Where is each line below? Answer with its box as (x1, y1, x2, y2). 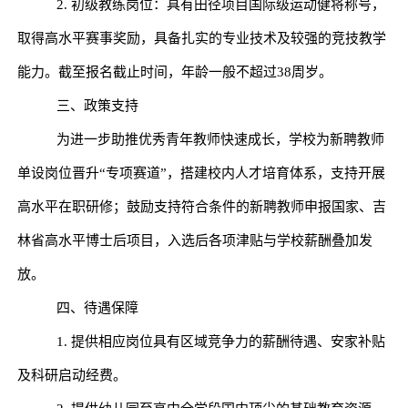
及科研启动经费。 (16, 367, 127, 382)
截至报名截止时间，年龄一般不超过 (57, 64, 277, 79)
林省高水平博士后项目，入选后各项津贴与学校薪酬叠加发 (16, 232, 372, 248)
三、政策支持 (56, 97, 138, 113)
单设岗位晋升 (16, 165, 99, 180)
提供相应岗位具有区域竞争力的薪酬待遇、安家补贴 (70, 333, 385, 349)
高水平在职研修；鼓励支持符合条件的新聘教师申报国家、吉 (16, 199, 386, 214)
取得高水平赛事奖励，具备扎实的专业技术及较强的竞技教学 (16, 30, 386, 46)
